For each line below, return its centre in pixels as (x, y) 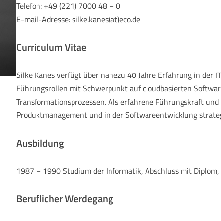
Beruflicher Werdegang (65, 199)
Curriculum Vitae (52, 47)
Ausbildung (40, 143)
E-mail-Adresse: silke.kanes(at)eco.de (78, 19)
